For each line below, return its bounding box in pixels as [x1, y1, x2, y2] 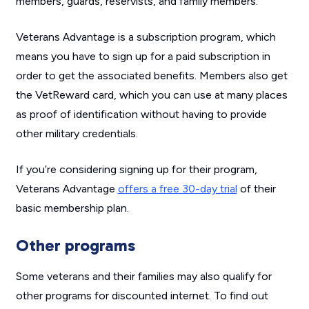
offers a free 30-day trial [117, 182, 237, 196]
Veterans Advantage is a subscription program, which [15, 30, 276, 44]
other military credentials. [15, 127, 138, 141]
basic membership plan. [15, 201, 129, 215]
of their [237, 182, 276, 196]
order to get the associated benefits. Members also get [15, 69, 288, 83]
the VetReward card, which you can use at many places [15, 88, 288, 102]
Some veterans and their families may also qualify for [15, 270, 272, 283]
